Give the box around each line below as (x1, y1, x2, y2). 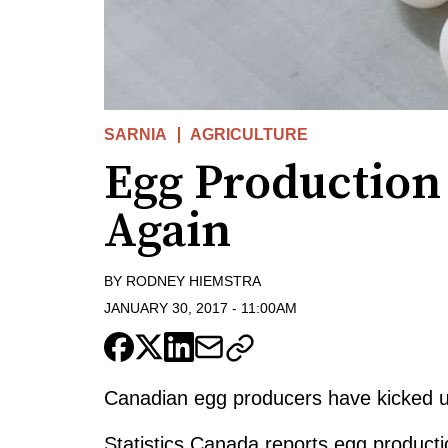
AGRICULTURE (190, 126, 309, 144)
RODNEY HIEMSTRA (126, 273, 261, 290)
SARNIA (104, 126, 167, 144)
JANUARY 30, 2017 (104, 299, 228, 316)
